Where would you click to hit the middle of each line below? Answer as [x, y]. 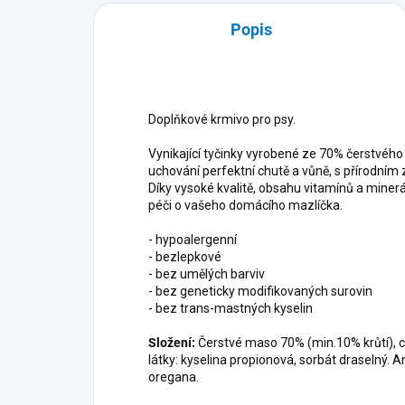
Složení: [172, 343]
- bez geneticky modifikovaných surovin [262, 292]
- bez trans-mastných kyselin [232, 309]
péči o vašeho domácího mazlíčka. [247, 206]
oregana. [174, 377]
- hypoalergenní [193, 240]
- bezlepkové [185, 257]
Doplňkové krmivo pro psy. [222, 120]
